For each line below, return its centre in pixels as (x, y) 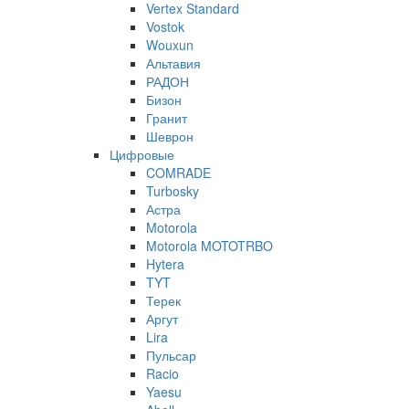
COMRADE (178, 172)
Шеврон (170, 136)
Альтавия (173, 63)
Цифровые (142, 154)
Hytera (165, 263)
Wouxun (170, 44)
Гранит (167, 117)
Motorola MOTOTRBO (210, 245)
